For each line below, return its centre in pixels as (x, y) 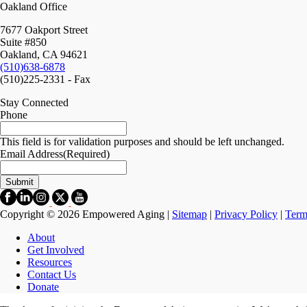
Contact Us (52, 275)
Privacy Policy (246, 214)
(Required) (86, 154)
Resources (50, 262)
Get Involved (56, 250)
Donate (43, 287)
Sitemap (189, 214)
